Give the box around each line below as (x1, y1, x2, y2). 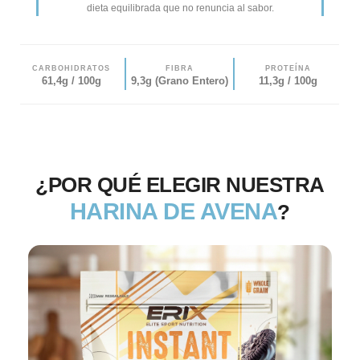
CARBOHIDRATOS (32, 64, 111, 73)
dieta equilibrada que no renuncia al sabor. (86, 2, 274, 14)
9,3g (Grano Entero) (131, 75, 229, 88)
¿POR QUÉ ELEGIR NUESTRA (35, 173, 325, 198)
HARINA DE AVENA (69, 198, 278, 225)
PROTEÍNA (265, 64, 312, 73)
